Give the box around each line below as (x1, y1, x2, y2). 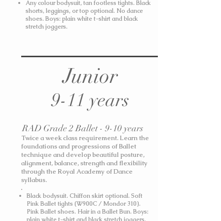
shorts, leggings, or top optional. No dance (26, 7, 143, 15)
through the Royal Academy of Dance (21, 167, 133, 176)
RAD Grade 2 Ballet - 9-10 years (22, 123, 143, 134)
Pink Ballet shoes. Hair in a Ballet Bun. (27, 208, 133, 216)
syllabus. (21, 176, 47, 184)
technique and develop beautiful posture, (21, 150, 145, 159)
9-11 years (51, 89, 129, 111)
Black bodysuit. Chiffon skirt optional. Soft (27, 192, 143, 200)
